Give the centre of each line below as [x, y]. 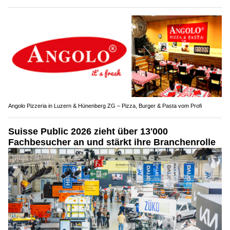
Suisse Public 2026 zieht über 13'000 [88, 131]
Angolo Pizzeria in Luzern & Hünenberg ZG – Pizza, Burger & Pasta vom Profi [105, 106]
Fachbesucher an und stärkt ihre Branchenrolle [112, 142]
